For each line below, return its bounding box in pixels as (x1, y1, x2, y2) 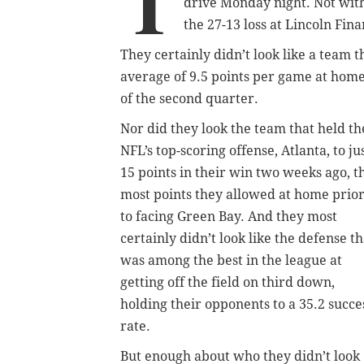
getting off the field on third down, (120, 274, 335, 290)
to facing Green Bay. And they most (120, 208, 337, 224)
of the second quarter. (120, 90, 262, 106)
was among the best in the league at (120, 252, 342, 268)
